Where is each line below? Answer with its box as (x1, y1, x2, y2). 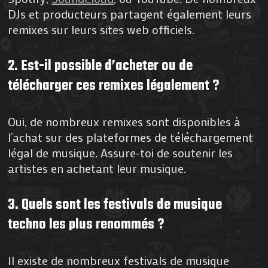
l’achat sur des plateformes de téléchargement (8, 129, 254, 145)
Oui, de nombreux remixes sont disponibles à (8, 114, 241, 130)
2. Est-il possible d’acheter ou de (8, 55, 193, 78)
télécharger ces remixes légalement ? (8, 75, 220, 98)
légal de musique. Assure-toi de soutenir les (8, 145, 233, 161)
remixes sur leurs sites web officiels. (8, 22, 195, 38)
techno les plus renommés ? (8, 214, 165, 236)
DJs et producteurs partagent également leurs (8, 6, 252, 22)
